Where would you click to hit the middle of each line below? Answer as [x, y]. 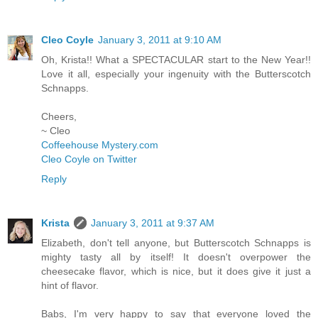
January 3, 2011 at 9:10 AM [160, 40]
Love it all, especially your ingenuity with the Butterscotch [176, 74]
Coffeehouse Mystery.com [100, 145]
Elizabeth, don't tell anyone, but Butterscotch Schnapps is [176, 243]
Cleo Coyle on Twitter [89, 159]
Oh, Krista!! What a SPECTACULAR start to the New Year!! [176, 60]
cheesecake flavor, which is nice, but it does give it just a [176, 272]
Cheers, [59, 117]
